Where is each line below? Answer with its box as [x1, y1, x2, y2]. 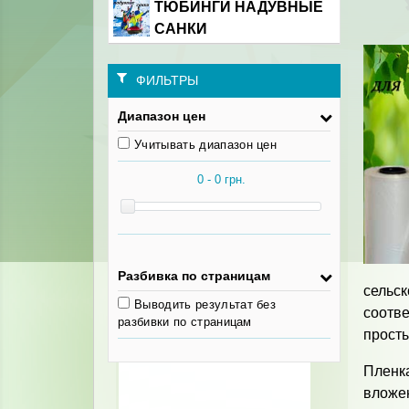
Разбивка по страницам [118, 268, 270, 283]
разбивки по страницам [118, 315, 252, 329]
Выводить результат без [134, 298, 277, 311]
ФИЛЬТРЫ [136, 73, 198, 88]
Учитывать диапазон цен [134, 138, 278, 152]
